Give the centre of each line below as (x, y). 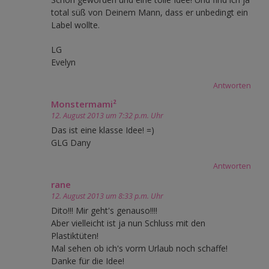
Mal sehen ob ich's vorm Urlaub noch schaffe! (139, 248)
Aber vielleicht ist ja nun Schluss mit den (128, 223)
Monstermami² (84, 104)
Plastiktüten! (75, 235)
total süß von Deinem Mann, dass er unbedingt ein (150, 12)
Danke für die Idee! (88, 261)
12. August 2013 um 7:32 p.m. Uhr (107, 115)
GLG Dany (71, 142)
